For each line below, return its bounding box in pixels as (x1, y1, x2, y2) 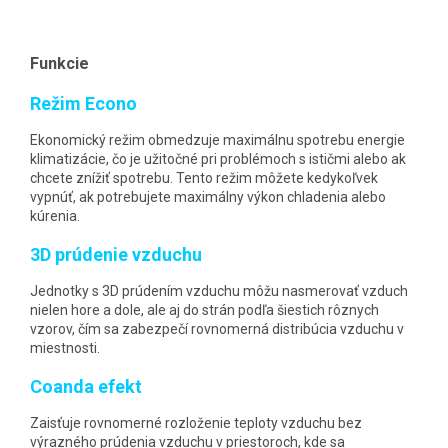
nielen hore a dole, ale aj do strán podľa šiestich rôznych (30, 301, 379, 318)
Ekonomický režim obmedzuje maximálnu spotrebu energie (30, 131, 405, 148)
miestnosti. (30, 339, 100, 356)
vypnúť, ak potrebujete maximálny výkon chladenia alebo (30, 188, 386, 205)
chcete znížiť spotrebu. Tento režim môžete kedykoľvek (30, 169, 378, 186)
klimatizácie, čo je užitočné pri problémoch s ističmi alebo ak (30, 150, 406, 167)
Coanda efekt (30, 375, 142, 397)
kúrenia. (30, 207, 80, 224)
